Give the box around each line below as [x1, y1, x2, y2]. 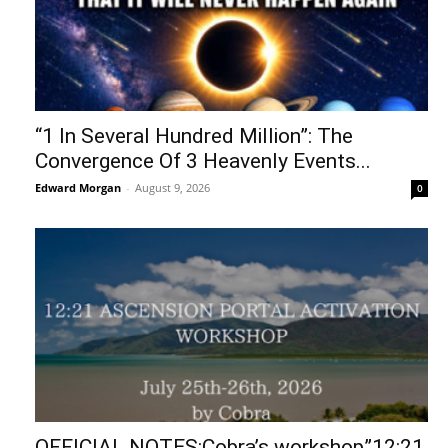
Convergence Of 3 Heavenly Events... [35, 148, 371, 173]
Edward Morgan [35, 179, 121, 195]
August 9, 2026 [135, 179, 210, 195]
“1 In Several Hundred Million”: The [35, 123, 353, 148]
